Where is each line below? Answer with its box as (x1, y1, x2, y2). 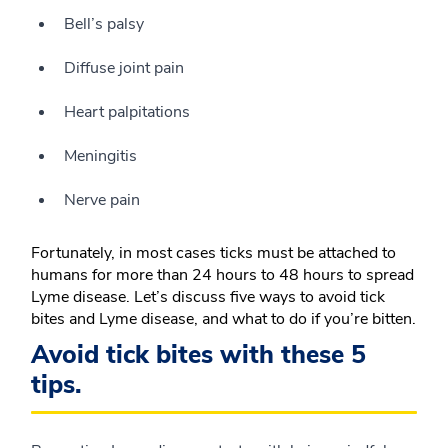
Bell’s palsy (64, 13, 144, 36)
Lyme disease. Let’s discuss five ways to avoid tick (31, 286, 385, 309)
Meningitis (64, 145, 137, 168)
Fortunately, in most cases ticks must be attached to (31, 242, 396, 265)
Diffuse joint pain (64, 57, 184, 80)
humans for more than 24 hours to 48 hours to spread (31, 264, 414, 287)
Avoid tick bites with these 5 (31, 338, 366, 373)
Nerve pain (64, 189, 140, 212)
